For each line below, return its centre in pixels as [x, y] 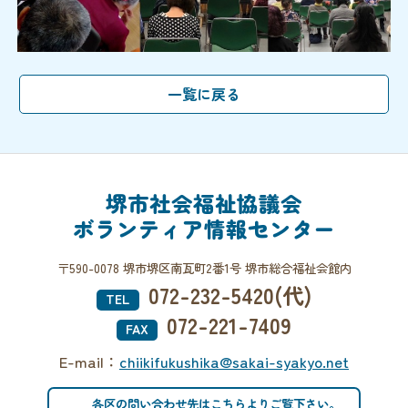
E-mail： [89, 362]
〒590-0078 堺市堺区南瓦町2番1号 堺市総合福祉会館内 [204, 268]
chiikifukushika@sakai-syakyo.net [234, 362]
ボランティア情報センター [204, 229]
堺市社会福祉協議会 [204, 203]
